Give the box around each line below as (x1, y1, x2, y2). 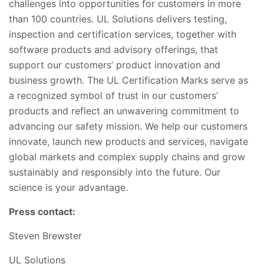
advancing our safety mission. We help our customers (9, 120, 247, 132)
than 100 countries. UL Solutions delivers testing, (9, 12, 227, 25)
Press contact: (9, 205, 75, 217)
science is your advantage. (9, 181, 128, 193)
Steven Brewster (9, 229, 82, 242)
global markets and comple (9, 150, 131, 163)
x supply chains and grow (131, 150, 245, 163)
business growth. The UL (9, 74, 119, 86)
